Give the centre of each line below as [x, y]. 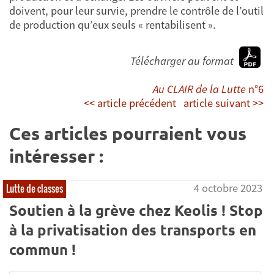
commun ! [43, 250]
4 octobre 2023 [228, 188]
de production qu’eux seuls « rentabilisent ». [113, 25]
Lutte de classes [35, 188]
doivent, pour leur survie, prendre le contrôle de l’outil [136, 11]
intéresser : [56, 156]
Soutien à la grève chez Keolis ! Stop [136, 210]
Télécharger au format [183, 61]
